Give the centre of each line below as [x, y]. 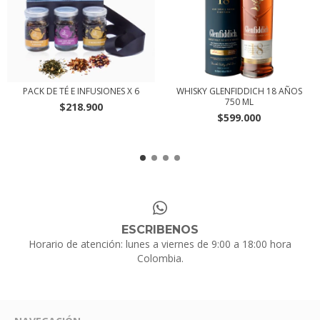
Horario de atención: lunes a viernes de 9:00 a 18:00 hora [160, 244]
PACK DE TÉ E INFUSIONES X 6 [81, 91]
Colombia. [160, 259]
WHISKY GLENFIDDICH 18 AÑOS [239, 91]
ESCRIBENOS [160, 230]
